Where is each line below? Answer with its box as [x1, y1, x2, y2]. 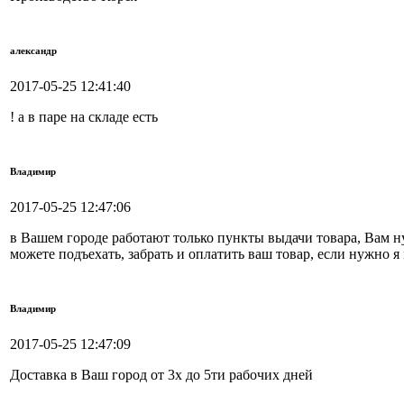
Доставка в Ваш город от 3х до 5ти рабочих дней [10, 367, 313, 383]
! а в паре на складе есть [10, 109, 158, 125]
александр [10, 45, 57, 57]
